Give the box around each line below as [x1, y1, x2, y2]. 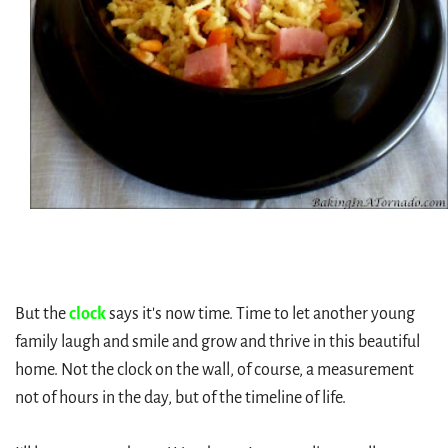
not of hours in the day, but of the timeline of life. [15, 389, 346, 407]
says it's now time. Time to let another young [106, 305, 415, 323]
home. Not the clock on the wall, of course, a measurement [15, 361, 414, 379]
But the [15, 305, 69, 323]
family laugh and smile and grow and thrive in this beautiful [15, 333, 420, 351]
